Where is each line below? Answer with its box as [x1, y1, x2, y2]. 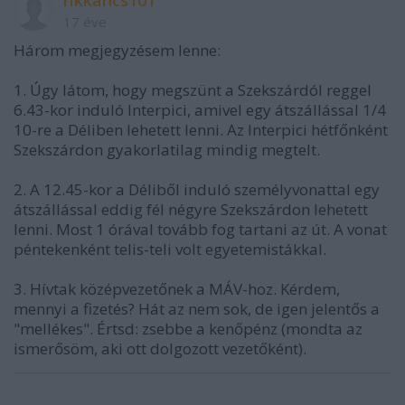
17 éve [63, 12, 107, 31]
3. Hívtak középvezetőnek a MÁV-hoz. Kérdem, [14, 278, 340, 299]
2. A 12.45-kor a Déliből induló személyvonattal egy [14, 178, 380, 200]
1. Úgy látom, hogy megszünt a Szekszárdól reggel [14, 79, 372, 100]
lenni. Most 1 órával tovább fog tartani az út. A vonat [14, 218, 387, 240]
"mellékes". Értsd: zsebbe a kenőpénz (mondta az [14, 317, 363, 339]
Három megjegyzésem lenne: [14, 39, 221, 61]
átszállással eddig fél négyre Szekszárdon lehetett [14, 198, 368, 220]
